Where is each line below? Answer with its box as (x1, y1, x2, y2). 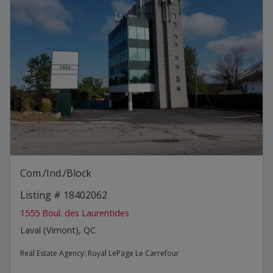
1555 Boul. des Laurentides (20, 207, 129, 219)
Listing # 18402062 (20, 188, 107, 202)
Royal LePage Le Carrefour (88, 247, 179, 258)
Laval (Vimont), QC (20, 224, 96, 236)
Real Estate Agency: (20, 247, 88, 258)
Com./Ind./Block (20, 166, 91, 180)
